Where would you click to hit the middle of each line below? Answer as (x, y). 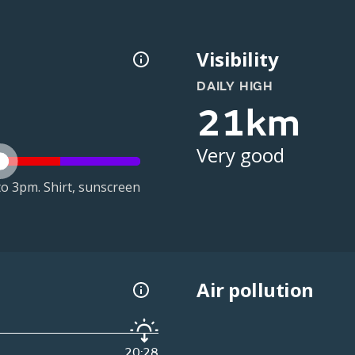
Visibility (238, 59)
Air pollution (255, 290)
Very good (240, 155)
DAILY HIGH (235, 86)
